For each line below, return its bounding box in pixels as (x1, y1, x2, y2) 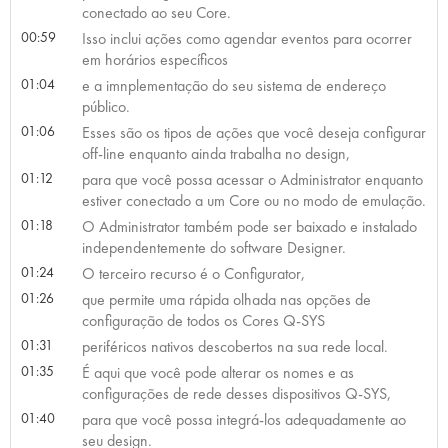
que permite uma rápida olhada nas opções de (81, 288, 371, 310)
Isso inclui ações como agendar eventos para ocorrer (81, 27, 412, 49)
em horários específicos (81, 48, 228, 70)
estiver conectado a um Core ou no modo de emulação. (81, 189, 426, 211)
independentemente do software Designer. (81, 236, 346, 258)
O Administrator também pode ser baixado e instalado (81, 215, 417, 237)
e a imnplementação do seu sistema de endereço (81, 74, 386, 96)
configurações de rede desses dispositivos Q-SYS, (81, 382, 391, 404)
